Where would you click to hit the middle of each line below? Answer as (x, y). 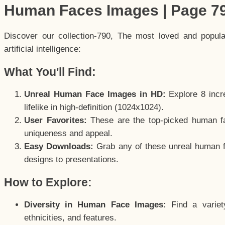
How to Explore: (48, 183)
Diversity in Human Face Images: (95, 205)
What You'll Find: (50, 72)
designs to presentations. (71, 159)
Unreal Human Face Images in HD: (95, 94)
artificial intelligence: (42, 49)
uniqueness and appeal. (68, 133)
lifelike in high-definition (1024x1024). (94, 107)
